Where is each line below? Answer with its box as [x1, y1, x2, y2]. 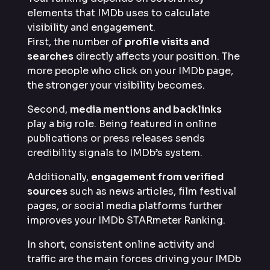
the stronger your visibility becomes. [27, 78, 205, 92]
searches [27, 49, 74, 63]
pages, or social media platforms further [27, 199, 222, 212]
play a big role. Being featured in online [27, 117, 216, 130]
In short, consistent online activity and [27, 237, 215, 251]
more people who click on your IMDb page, [27, 64, 233, 77]
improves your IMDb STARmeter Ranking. [27, 213, 225, 227]
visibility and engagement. [27, 20, 155, 34]
